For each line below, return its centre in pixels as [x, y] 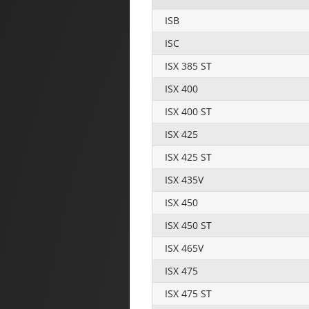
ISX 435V [184, 179]
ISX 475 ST [188, 293]
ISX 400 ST [188, 111]
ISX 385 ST [188, 66]
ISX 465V [184, 248]
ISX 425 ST [188, 157]
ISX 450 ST [188, 225]
